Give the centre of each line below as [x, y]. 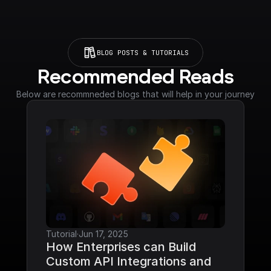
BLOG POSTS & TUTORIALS [143, 52]
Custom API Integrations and [129, 261]
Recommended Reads [135, 77]
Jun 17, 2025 [103, 234]
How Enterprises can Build [121, 247]
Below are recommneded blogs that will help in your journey [135, 94]
